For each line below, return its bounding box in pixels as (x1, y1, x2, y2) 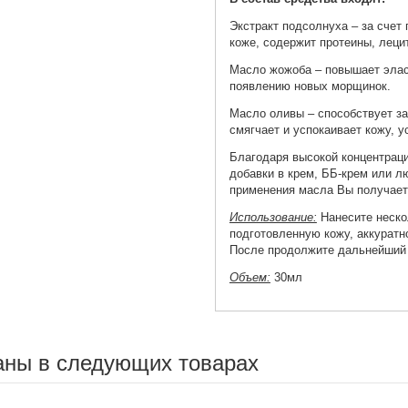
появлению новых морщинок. (229, 79, 391, 94)
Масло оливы (229, 107, 308, 121)
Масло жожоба (229, 63, 315, 77)
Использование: (229, 210, 317, 225)
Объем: (229, 270, 270, 285)
